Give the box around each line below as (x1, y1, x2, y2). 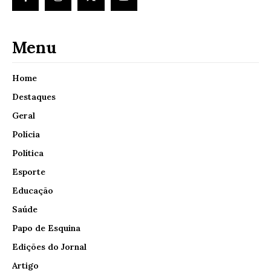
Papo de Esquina (12, 222, 80, 233)
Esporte (12, 166, 45, 177)
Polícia (12, 128, 40, 140)
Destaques (12, 91, 56, 102)
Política (12, 147, 44, 158)
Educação (12, 184, 53, 196)
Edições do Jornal (12, 241, 87, 252)
